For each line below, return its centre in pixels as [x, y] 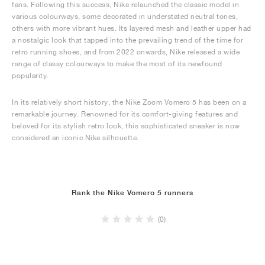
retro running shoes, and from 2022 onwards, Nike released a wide [126, 52]
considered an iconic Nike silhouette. [75, 138]
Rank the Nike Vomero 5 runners [132, 193]
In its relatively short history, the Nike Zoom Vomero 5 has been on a [129, 102]
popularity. [30, 76]
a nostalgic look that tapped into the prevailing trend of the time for [127, 40]
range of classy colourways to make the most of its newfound [117, 64]
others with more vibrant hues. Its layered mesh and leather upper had [132, 28]
